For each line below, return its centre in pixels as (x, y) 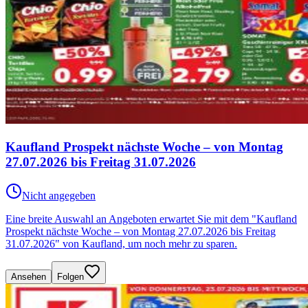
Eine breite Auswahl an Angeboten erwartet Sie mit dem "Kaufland (151, 219)
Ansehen (29, 276)
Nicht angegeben (59, 195)
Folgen (70, 276)
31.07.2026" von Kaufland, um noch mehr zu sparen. (121, 243)
